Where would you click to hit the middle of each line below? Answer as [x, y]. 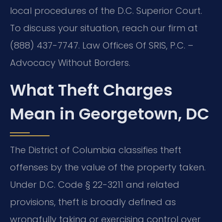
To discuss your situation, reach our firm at [104, 28]
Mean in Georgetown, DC [110, 114]
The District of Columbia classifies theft [96, 150]
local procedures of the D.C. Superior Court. [106, 11]
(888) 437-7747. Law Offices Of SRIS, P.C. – [102, 46]
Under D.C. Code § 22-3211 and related [95, 185]
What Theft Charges [91, 90]
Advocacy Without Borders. [70, 63]
